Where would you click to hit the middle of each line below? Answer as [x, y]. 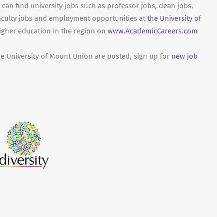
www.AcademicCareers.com [153, 31]
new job [185, 56]
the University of [174, 18]
